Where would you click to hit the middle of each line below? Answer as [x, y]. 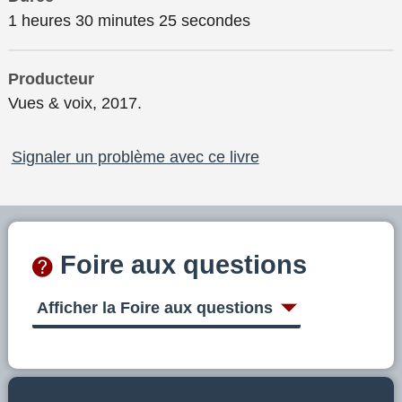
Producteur [51, 79]
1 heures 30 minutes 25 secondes [129, 20]
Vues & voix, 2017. [75, 103]
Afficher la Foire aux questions [154, 308]
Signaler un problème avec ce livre [135, 157]
